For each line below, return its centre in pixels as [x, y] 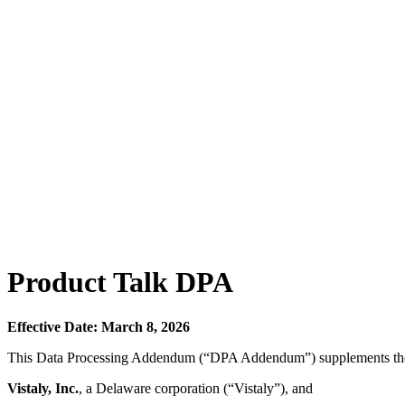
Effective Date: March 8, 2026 [99, 326]
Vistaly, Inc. [43, 388]
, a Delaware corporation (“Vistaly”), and [196, 388]
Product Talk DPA [120, 283]
